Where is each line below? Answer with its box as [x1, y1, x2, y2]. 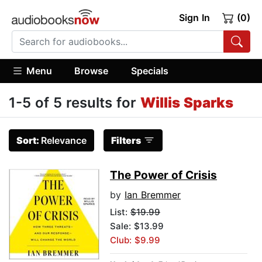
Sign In [178, 12, 210, 23]
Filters [111, 135, 141, 147]
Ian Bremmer [125, 189, 181, 201]
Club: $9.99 [110, 235, 160, 246]
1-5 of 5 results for [9, 94, 140, 112]
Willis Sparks [140, 94, 233, 112]
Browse [74, 64, 109, 77]
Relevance [41, 135, 87, 147]
